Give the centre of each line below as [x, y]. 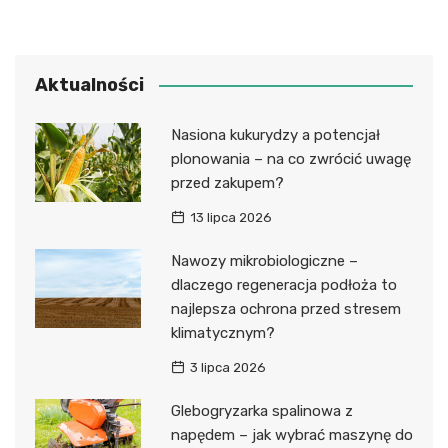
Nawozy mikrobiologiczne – [264, 260]
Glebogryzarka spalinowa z [261, 410]
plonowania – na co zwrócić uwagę [290, 158]
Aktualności [89, 84]
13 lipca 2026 [230, 217]
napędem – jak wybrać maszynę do [291, 434]
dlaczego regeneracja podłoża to [283, 284]
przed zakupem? [227, 182]
